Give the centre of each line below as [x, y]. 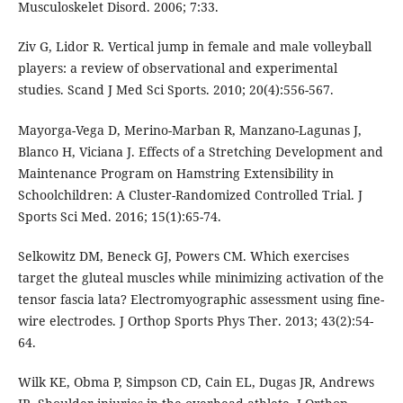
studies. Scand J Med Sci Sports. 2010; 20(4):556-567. [175, 90]
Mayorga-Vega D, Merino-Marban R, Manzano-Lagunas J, [189, 130]
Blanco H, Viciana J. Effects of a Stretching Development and [200, 151]
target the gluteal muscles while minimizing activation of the [201, 277]
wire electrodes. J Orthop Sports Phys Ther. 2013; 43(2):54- [195, 320]
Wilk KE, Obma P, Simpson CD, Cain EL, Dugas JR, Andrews [196, 381]
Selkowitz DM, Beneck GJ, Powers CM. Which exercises [183, 255]
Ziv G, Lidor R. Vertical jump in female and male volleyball [194, 47]
